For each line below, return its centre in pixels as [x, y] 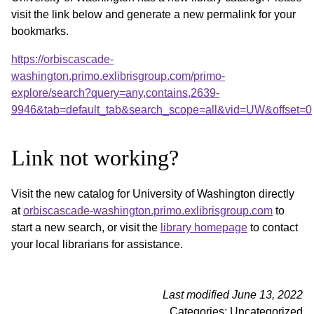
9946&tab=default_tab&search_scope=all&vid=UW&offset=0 [162, 109]
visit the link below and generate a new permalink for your [153, 14]
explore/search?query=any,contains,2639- [115, 93]
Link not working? [95, 157]
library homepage [204, 227]
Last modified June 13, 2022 [233, 294]
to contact [273, 227]
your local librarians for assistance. [97, 244]
